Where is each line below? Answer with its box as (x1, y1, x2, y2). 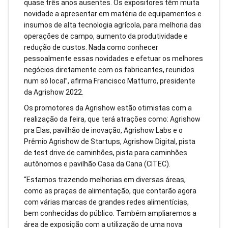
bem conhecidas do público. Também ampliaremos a (24, 209, 196, 217)
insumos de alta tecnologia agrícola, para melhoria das (24, 21, 202, 30)
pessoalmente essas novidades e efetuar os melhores (24, 54, 203, 63)
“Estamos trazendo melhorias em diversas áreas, (24, 175, 186, 184)
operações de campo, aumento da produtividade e (24, 32, 188, 41)
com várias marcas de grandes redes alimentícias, (24, 197, 189, 206)
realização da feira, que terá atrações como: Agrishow (24, 115, 201, 124)
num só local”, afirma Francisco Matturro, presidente (24, 77, 195, 85)
